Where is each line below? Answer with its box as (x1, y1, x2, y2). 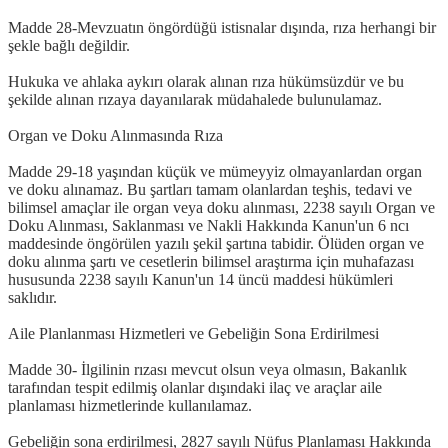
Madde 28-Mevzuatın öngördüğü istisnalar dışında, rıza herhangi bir (8, 18, 436, 36)
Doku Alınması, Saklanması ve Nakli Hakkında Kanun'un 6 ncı (8, 216, 409, 234)
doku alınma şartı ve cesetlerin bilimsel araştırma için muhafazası (8, 252, 414, 270)
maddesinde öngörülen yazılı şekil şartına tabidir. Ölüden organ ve (8, 234, 424, 252)
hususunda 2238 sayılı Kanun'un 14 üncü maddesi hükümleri (8, 270, 393, 288)
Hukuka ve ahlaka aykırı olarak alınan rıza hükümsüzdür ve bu (8, 72, 404, 90)
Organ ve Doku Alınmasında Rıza (8, 126, 223, 144)
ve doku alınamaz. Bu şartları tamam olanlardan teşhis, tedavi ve (8, 180, 412, 198)
